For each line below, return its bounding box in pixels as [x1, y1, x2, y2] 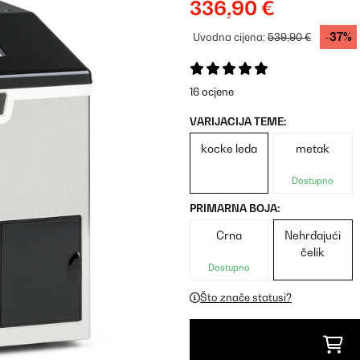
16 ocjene [190, 85, 234, 98]
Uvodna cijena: [193, 31, 268, 43]
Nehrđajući [284, 228, 342, 242]
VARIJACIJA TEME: [190, 115, 286, 128]
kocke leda [201, 141, 258, 155]
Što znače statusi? [200, 291, 292, 304]
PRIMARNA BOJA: [190, 202, 280, 215]
